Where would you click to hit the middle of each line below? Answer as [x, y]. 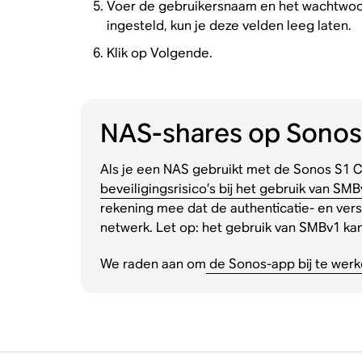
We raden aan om [153, 263]
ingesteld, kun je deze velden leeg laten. [229, 26]
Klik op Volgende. [159, 53]
